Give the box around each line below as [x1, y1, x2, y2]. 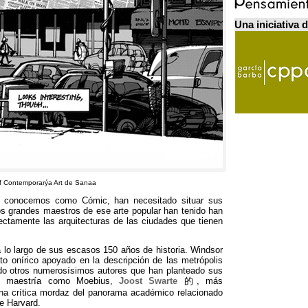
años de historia [120, 245, 185, 256]
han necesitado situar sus [114, 195, 223, 206]
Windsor [190, 245, 223, 256]
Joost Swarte [119, 276, 178, 287]
